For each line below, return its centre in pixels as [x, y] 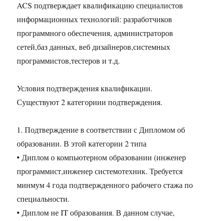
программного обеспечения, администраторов [95, 33]
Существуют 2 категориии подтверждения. [90, 102]
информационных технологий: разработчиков [95, 19]
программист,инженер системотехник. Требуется [100, 171]
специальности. [43, 199]
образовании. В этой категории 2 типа [82, 144]
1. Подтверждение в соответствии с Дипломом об [101, 130]
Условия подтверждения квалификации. [85, 88]
